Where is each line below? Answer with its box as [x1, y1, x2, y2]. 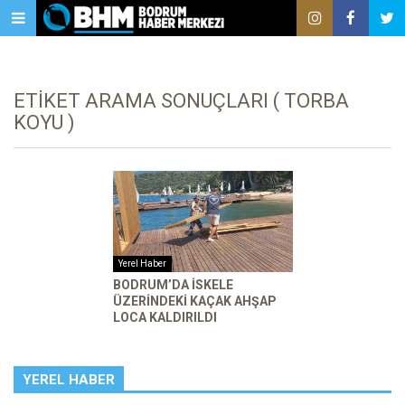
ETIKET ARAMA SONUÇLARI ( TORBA [14, 89, 349, 112]
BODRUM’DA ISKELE [112, 277, 233, 292]
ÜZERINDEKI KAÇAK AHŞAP [112, 293, 277, 308]
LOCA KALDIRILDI [112, 309, 217, 325]
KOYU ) [14, 111, 75, 134]
